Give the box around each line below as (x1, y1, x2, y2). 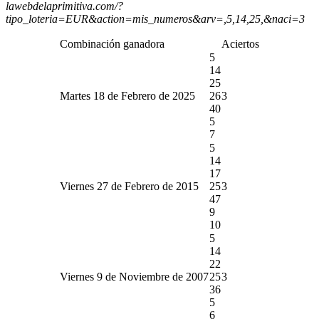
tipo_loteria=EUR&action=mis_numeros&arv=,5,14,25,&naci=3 (6, 12, 305, 25)
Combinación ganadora (60, 37, 164, 50)
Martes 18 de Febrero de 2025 (60, 89, 195, 102)
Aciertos (221, 37, 259, 50)
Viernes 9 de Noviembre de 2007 (60, 270, 209, 283)
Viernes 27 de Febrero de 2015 (60, 179, 199, 192)
